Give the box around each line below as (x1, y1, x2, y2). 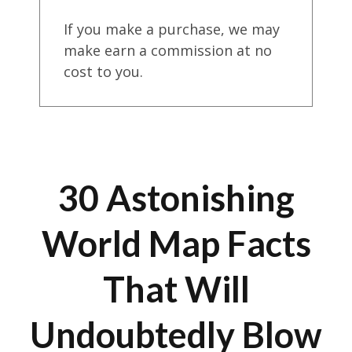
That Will (102, 268, 250, 311)
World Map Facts (41, 222, 311, 266)
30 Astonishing (57, 177, 295, 220)
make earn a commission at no (64, 41, 272, 60)
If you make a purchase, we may (64, 20, 280, 38)
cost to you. (64, 62, 143, 81)
